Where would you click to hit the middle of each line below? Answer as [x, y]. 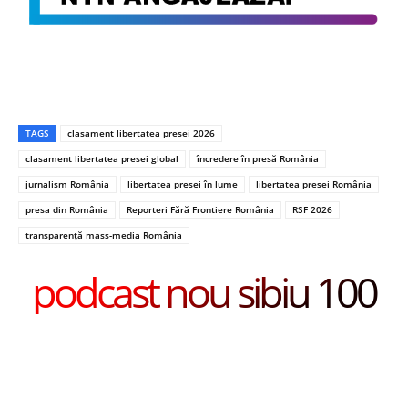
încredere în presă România [258, 159]
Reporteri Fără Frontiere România [200, 210]
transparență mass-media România [104, 235]
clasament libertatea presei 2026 [141, 133]
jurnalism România [67, 184]
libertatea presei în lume [183, 184]
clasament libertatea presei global [102, 159]
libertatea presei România [314, 184]
